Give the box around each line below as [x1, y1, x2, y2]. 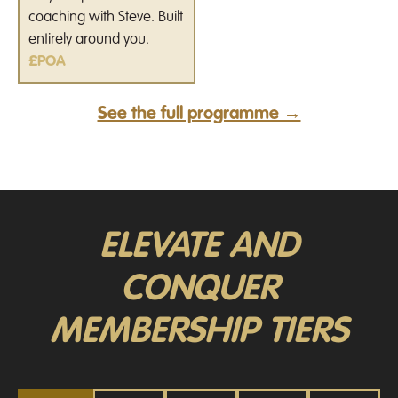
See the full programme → [97, 105, 301, 123]
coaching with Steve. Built [28, 9, 183, 25]
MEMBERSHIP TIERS [50, 314, 348, 350]
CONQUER [120, 271, 278, 307]
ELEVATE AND [99, 228, 299, 265]
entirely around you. [28, 31, 149, 47]
